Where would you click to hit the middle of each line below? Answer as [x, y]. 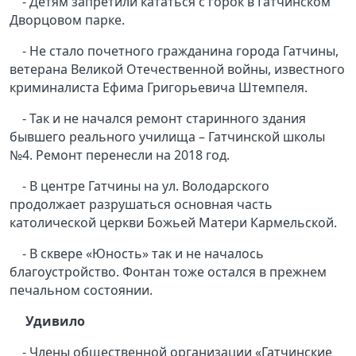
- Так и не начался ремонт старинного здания [164, 119]
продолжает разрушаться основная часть [141, 205]
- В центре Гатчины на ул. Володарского [146, 186]
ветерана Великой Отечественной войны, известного [177, 70]
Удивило [55, 321]
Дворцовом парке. [67, 20]
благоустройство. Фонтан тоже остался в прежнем [168, 272]
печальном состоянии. [81, 290]
